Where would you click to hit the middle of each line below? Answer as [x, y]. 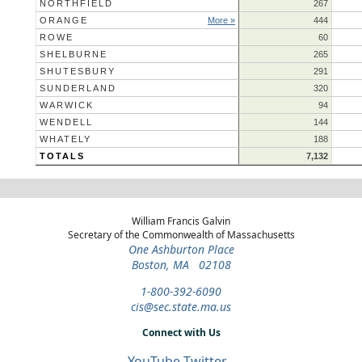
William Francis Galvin [181, 221]
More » [221, 20]
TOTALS [62, 156]
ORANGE [64, 20]
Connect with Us [181, 332]
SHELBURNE [74, 54]
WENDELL [66, 122]
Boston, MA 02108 [181, 264]
